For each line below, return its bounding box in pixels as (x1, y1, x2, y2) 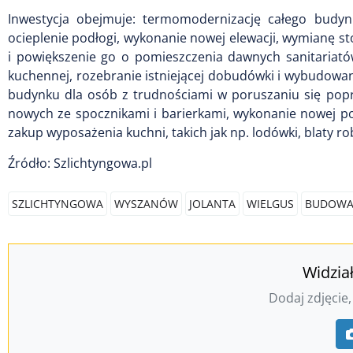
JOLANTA (189, 196, 236, 211)
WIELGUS (247, 196, 294, 211)
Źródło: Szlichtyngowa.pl (8, 154, 152, 172)
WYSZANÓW (114, 196, 178, 211)
